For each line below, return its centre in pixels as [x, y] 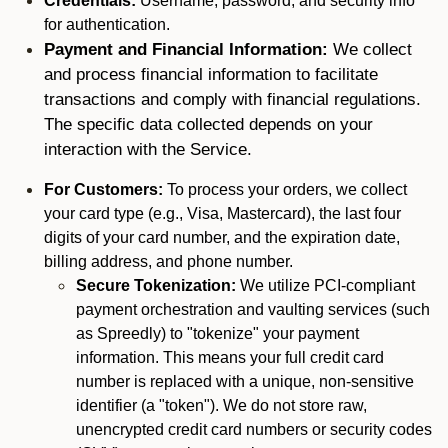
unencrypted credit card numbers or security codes [254, 429]
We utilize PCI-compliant [327, 285]
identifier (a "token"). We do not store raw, [221, 405]
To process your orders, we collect [287, 189]
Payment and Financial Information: [188, 49]
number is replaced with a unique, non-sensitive [245, 381]
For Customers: [105, 189]
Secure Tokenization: [158, 285]
